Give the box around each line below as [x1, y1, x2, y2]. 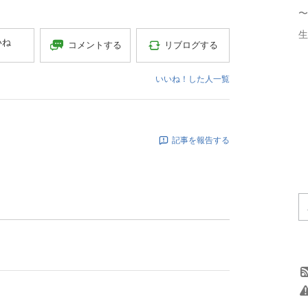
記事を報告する [172, 135, 230, 145]
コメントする [68, 38, 122, 50]
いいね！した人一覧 [155, 74, 230, 84]
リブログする [164, 39, 219, 50]
